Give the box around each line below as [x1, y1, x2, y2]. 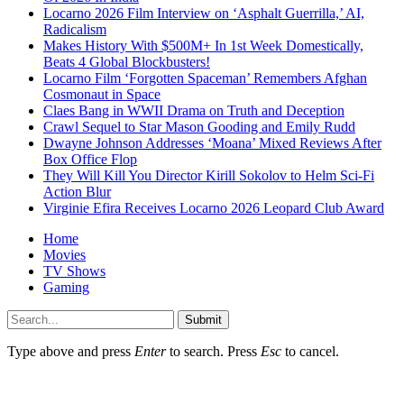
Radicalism [43, 21, 106, 37]
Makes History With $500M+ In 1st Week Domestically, [43, 37, 363, 53]
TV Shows [43, 262, 106, 279]
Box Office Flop [43, 151, 137, 167]
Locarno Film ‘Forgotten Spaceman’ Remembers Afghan [43, 69, 367, 86]
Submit [185, 312, 222, 326]
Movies [43, 246, 86, 262]
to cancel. [281, 343, 339, 359]
